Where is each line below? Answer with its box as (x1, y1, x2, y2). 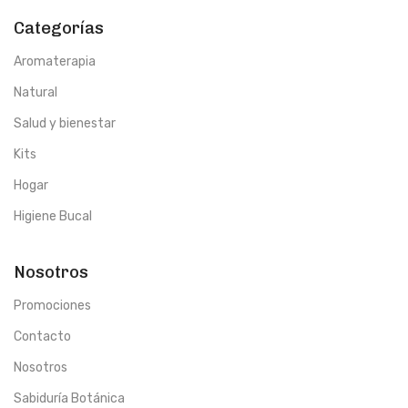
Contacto (14, 329, 71, 345)
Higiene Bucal (14, 209, 92, 225)
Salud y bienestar (14, 116, 116, 132)
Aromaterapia (14, 54, 96, 70)
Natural (14, 85, 57, 101)
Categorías (14, 18, 104, 39)
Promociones (14, 298, 91, 314)
